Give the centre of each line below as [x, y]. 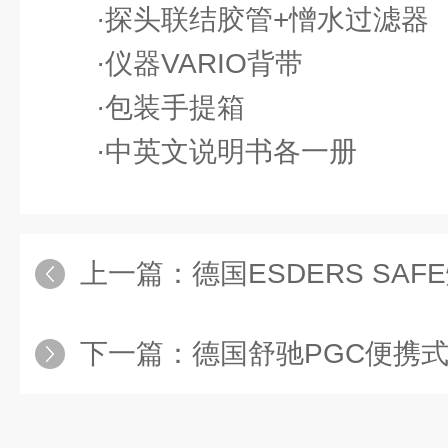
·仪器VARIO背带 [199, 63]
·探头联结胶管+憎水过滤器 [262, 19]
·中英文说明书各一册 [226, 151]
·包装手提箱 [170, 107]
